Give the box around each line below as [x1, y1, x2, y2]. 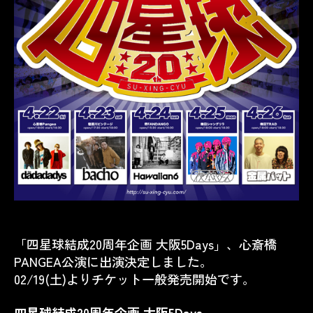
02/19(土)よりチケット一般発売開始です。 [14, 270, 255, 288]
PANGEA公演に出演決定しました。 [14, 252, 212, 270]
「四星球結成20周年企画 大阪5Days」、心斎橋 [14, 235, 277, 253]
